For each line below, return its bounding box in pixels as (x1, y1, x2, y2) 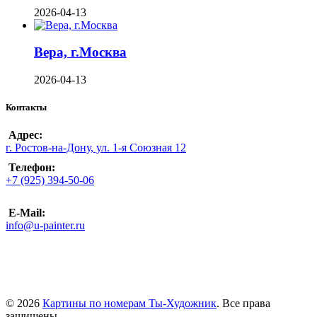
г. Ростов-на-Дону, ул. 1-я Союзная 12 (6, 142, 186, 154)
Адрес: (8, 129, 42, 142)
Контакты (6, 102, 47, 113)
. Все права (217, 297, 270, 310)
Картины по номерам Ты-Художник (42, 297, 217, 310)
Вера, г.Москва (34, 45, 127, 60)
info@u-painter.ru (6, 219, 85, 232)
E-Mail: (8, 207, 45, 219)
